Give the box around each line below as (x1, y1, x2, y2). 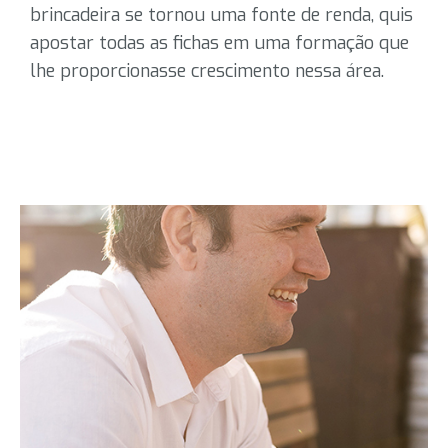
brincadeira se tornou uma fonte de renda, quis (30, 3, 413, 27)
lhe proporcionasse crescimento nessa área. (30, 59, 384, 83)
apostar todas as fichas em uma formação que (30, 31, 409, 55)
